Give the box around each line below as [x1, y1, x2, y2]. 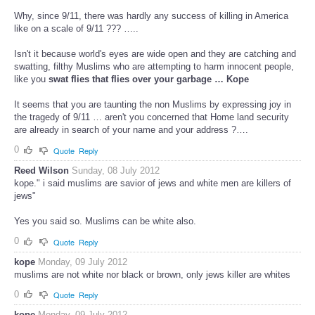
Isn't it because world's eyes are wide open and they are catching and [14, 49, 296, 60]
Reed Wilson [14, 165, 69, 176]
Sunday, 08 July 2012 [72, 165, 160, 176]
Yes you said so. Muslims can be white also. [14, 215, 196, 226]
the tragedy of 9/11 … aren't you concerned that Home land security [14, 112, 289, 123]
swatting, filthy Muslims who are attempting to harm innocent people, [14, 61, 294, 72]
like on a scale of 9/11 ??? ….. [14, 23, 139, 34]
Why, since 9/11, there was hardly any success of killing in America [14, 11, 288, 22]
